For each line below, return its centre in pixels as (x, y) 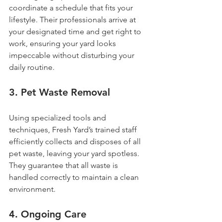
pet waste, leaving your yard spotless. (75, 153)
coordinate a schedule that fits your (72, 7)
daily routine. (32, 67)
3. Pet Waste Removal (59, 92)
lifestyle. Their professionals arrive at (73, 19)
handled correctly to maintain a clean (75, 177)
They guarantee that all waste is (64, 165)
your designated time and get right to (76, 31)
